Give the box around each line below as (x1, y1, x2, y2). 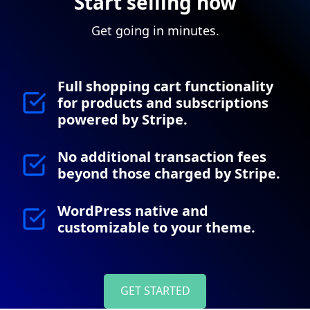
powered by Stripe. (57, 109, 188, 129)
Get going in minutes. (91, 21, 219, 39)
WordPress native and (57, 201, 208, 220)
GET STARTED (120, 283, 190, 299)
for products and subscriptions (57, 93, 268, 112)
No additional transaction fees (57, 147, 266, 166)
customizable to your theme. (57, 217, 255, 237)
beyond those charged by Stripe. (57, 163, 280, 183)
